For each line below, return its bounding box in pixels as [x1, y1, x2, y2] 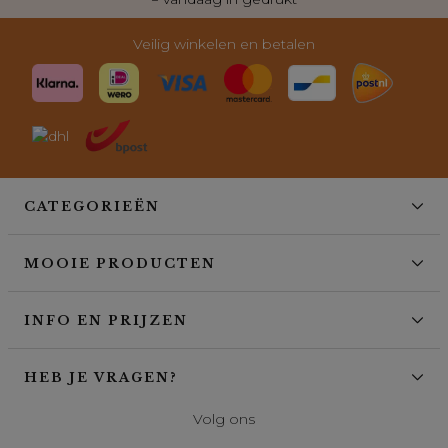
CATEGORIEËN [24, 198, 160, 214]
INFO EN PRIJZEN [24, 312, 188, 328]
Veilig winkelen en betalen [133, 34, 315, 53]
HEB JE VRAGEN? [24, 369, 178, 385]
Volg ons [193, 409, 255, 428]
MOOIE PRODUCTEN [24, 255, 216, 271]
